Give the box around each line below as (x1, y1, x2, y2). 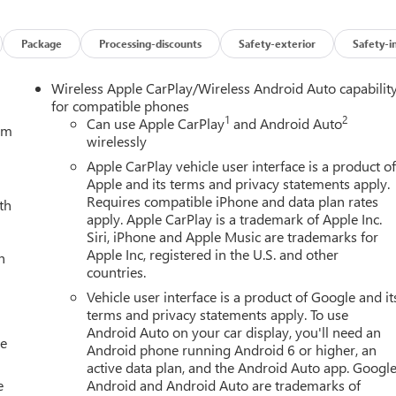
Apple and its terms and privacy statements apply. (87, 173, 391, 193)
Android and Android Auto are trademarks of (87, 375, 362, 394)
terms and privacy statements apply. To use (87, 304, 349, 324)
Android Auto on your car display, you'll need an (87, 322, 382, 341)
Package (21, 35, 63, 50)
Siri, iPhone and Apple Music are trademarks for (87, 226, 379, 246)
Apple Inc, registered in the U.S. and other (87, 244, 339, 263)
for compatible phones (51, 95, 190, 115)
